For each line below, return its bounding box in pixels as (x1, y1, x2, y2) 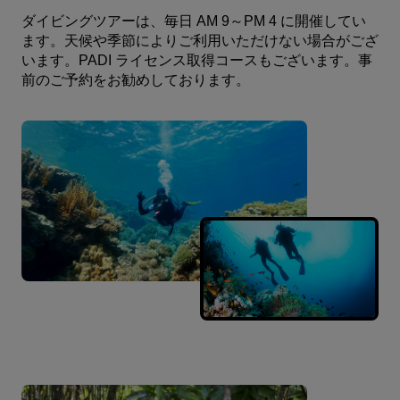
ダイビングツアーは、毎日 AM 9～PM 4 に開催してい (21, 9, 366, 30)
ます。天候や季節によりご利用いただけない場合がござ (21, 29, 379, 50)
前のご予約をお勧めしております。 (21, 68, 250, 89)
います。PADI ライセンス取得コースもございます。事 (21, 48, 372, 70)
